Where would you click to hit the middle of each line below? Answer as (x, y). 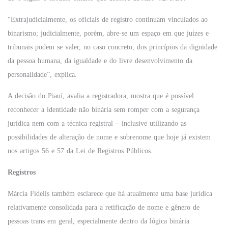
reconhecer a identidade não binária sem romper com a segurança (104, 110)
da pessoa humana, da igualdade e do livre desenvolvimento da (100, 61)
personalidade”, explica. (42, 75)
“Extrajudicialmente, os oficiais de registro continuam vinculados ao (108, 20)
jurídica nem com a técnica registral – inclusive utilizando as (97, 123)
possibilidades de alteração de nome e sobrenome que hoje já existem (109, 137)
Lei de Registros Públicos (113, 151)
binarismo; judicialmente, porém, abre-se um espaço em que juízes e (108, 33)
